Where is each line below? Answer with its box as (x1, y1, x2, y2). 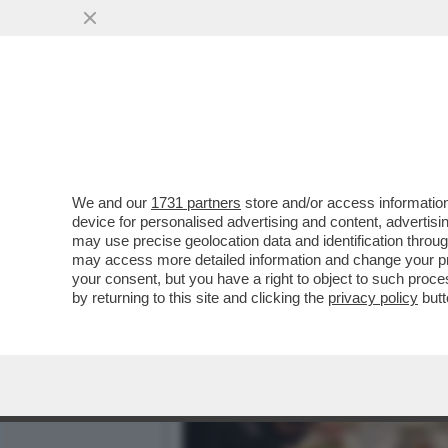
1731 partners (151, 194, 241, 211)
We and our (72, 194, 151, 211)
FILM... (182, 122, 247, 145)
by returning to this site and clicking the (72, 289, 328, 306)
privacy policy (328, 289, 418, 306)
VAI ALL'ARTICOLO (212, 164, 354, 182)
